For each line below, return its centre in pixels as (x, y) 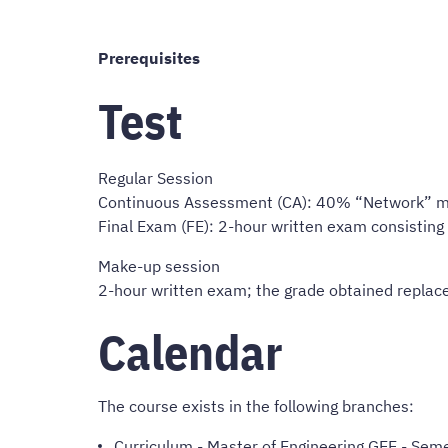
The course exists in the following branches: (256, 405)
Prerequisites (149, 58)
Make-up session (159, 265)
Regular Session (155, 177)
